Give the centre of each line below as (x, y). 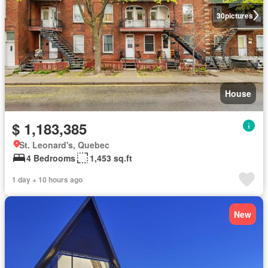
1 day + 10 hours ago (47, 179)
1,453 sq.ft (111, 158)
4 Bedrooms (51, 158)
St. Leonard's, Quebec (64, 145)
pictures (239, 15)
